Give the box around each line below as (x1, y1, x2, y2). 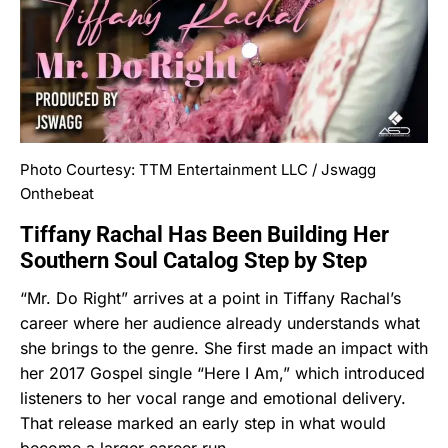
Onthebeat (20, 183, 94, 203)
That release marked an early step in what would (20, 412, 386, 433)
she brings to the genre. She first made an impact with (20, 337, 428, 358)
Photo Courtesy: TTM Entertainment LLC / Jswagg (20, 159, 376, 179)
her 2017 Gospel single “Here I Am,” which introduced (20, 362, 425, 383)
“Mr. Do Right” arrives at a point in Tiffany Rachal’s (20, 287, 401, 308)
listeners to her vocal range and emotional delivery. (20, 387, 406, 408)
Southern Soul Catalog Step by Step (20, 247, 367, 273)
